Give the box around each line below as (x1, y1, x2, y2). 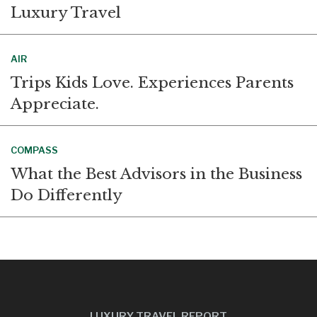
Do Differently (11, 185, 122, 204)
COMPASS (11, 144, 58, 156)
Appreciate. (11, 94, 99, 113)
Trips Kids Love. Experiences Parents (11, 73, 294, 92)
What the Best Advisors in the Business (11, 164, 302, 183)
